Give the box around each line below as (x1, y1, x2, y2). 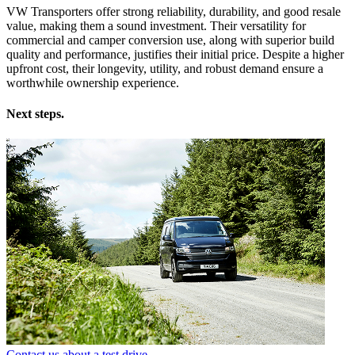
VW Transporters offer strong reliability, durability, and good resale (6, 5, 341, 19)
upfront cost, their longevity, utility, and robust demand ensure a (6, 62, 323, 76)
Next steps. (6, 107, 64, 121)
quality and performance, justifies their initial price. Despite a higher (6, 48, 344, 62)
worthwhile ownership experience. (6, 76, 179, 90)
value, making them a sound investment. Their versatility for (6, 19, 306, 33)
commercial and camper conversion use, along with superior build (6, 33, 334, 48)
